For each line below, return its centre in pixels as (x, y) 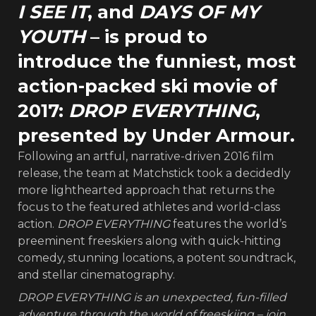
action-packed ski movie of (147, 86)
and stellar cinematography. (96, 274)
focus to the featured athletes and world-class (149, 207)
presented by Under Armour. (156, 135)
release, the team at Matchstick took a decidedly (154, 173)
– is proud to (146, 36)
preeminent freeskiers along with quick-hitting (150, 241)
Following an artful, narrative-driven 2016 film (146, 156)
